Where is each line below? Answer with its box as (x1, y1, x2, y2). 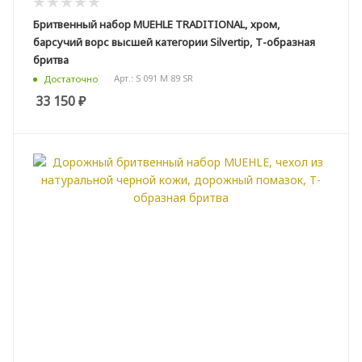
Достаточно (44, 72, 98, 85)
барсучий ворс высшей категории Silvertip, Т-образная (33, 34, 315, 49)
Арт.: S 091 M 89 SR (114, 72, 193, 84)
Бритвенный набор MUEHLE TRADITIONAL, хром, (33, 16, 280, 32)
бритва (33, 52, 69, 67)
